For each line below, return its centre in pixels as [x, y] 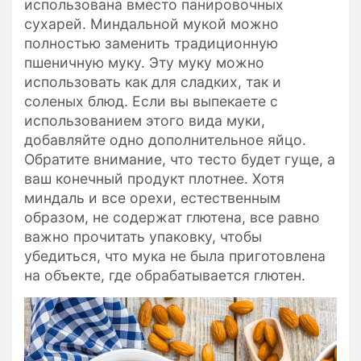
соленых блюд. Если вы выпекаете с [151, 101]
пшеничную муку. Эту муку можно [144, 62]
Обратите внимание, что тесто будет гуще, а [180, 159]
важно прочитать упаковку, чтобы [143, 236]
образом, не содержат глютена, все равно [172, 217]
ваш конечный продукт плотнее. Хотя [154, 178]
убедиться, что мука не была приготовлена [175, 255]
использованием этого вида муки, [145, 120]
